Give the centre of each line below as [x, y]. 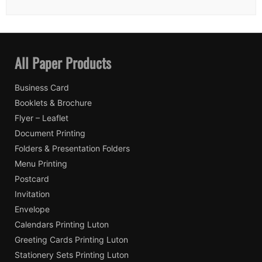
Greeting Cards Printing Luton [71, 239]
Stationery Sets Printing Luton [72, 254]
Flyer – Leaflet [42, 118]
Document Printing [50, 133]
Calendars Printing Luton [62, 224]
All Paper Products [63, 62]
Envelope [32, 209]
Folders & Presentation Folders [72, 148]
